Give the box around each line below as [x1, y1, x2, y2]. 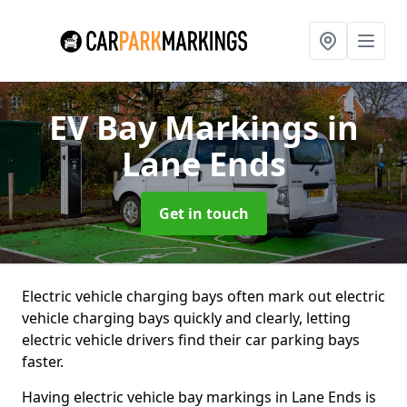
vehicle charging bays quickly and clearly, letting [22, 308, 351, 328]
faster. [22, 352, 64, 372]
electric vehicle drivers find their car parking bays [22, 330, 360, 350]
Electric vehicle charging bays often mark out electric [22, 286, 385, 306]
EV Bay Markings [48, 105, 327, 150]
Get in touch [158, 203, 249, 223]
